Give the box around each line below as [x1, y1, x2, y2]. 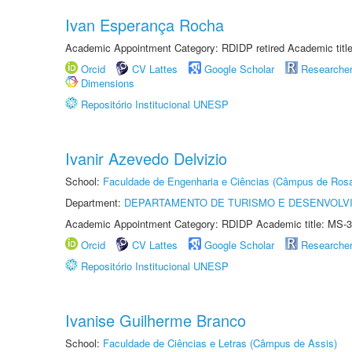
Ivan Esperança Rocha [65, 13, 224, 36]
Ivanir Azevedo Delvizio [65, 147, 227, 170]
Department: [65, 195, 124, 210]
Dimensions [81, 75, 134, 90]
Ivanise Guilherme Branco [65, 309, 246, 332]
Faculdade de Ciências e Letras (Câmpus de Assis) [103, 335, 337, 350]
